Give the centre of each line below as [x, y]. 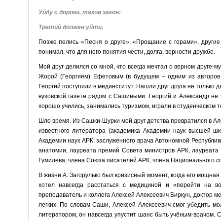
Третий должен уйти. [71, 27]
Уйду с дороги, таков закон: [79, 12]
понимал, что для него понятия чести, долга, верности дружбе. [127, 52]
